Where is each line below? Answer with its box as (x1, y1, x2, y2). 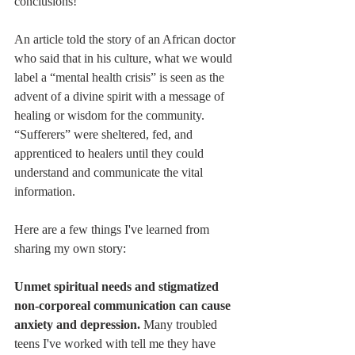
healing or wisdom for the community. (14, 109, 208, 123)
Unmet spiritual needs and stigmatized (14, 280, 222, 294)
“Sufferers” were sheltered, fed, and (14, 128, 196, 142)
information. (14, 185, 78, 199)
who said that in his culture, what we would (14, 52, 235, 66)
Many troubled (140, 318, 220, 332)
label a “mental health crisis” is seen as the (14, 71, 227, 85)
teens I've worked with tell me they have (14, 337, 219, 351)
